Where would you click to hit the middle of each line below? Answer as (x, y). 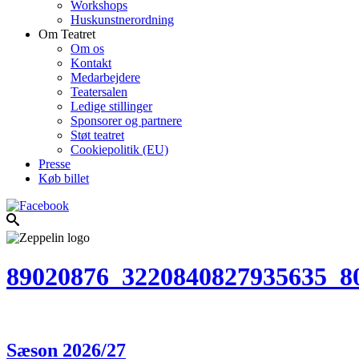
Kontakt (91, 63)
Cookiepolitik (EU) (119, 149)
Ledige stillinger (111, 106)
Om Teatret (67, 34)
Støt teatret (97, 135)
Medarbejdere (105, 77)
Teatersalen (99, 92)
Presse (54, 164)
